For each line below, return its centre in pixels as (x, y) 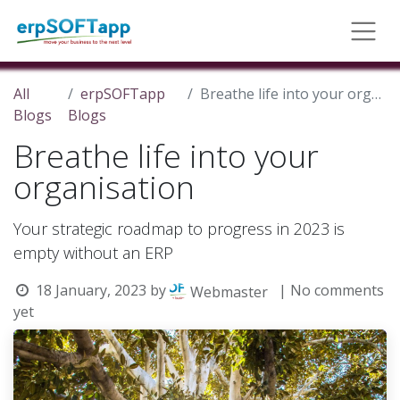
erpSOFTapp (122, 94)
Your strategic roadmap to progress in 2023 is (179, 229)
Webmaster (229, 292)
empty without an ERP (93, 253)
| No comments (331, 290)
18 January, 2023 (91, 290)
